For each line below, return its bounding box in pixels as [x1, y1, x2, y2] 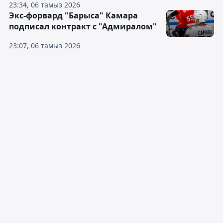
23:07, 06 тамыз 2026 [9, 41, 80, 50]
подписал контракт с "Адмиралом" [9, 21, 157, 32]
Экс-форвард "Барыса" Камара [9, 10, 138, 21]
